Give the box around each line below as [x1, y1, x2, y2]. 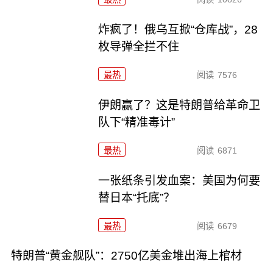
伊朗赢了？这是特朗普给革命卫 [98, 98, 261, 112]
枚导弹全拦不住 [98, 40, 180, 53]
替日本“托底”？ [98, 191, 175, 204]
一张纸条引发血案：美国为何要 [98, 174, 261, 187]
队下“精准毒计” [98, 115, 175, 129]
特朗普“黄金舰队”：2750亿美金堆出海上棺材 [10, 249, 242, 263]
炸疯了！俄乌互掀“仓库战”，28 [98, 23, 258, 36]
